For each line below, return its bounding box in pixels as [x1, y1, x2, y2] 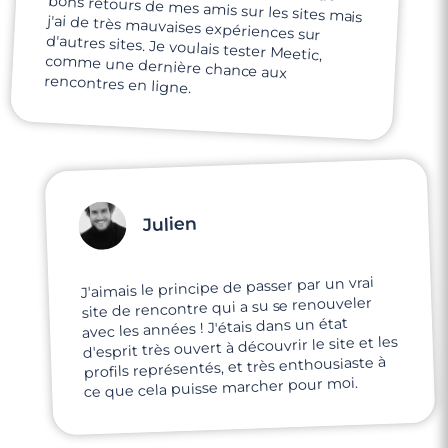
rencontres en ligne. [43, 71, 192, 98]
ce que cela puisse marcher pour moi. [83, 374, 359, 402]
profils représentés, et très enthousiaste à [83, 353, 386, 382]
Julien [142, 212, 197, 236]
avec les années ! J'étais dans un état [81, 314, 349, 342]
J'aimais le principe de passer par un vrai [80, 273, 374, 302]
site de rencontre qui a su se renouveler [81, 293, 373, 322]
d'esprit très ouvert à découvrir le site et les [82, 332, 398, 362]
